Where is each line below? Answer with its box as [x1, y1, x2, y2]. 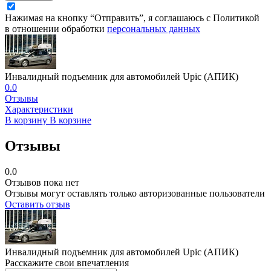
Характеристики [5, 103, 73, 114]
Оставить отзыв [5, 198, 70, 209]
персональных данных [107, 23, 200, 34]
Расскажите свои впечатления [5, 257, 129, 268]
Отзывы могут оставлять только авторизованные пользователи [5, 188, 265, 198]
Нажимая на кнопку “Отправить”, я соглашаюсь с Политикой [5, 12, 260, 23]
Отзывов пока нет [5, 177, 79, 188]
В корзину [5, 114, 50, 125]
